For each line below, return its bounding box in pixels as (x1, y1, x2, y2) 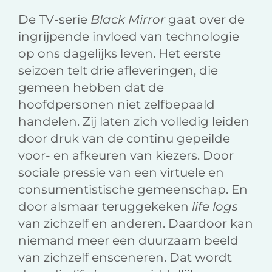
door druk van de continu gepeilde (18, 131, 230, 146)
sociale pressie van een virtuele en (18, 165, 224, 180)
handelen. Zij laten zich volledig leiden (18, 114, 250, 129)
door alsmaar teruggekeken (18, 199, 192, 214)
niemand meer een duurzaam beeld (18, 233, 239, 248)
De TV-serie (18, 12, 90, 27)
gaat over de (165, 12, 245, 27)
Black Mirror (90, 12, 165, 27)
